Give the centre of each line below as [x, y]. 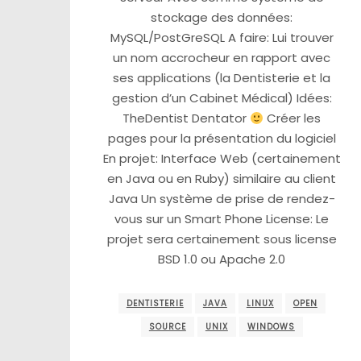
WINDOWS [271, 326]
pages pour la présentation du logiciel [222, 139]
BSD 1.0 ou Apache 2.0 [222, 259]
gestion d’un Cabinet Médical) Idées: [222, 98]
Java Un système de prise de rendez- [222, 199]
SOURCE [167, 326]
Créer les [293, 118]
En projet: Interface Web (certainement [222, 159]
